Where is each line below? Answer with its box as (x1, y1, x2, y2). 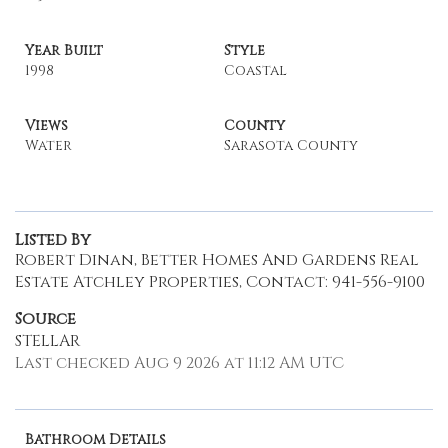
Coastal (224, 61, 287, 80)
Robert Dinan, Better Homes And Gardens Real (15, 249, 419, 271)
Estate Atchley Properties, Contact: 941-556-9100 (15, 271, 425, 293)
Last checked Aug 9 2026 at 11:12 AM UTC (15, 352, 344, 374)
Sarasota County (224, 136, 358, 155)
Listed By (15, 229, 91, 251)
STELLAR (15, 330, 80, 352)
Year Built (25, 41, 103, 60)
